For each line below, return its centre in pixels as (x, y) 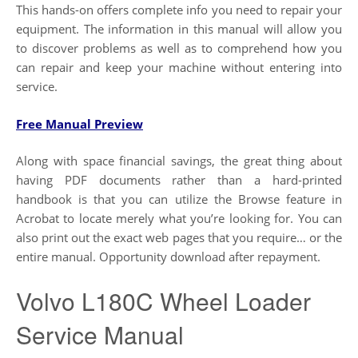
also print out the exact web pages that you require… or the (179, 238)
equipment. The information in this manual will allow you (179, 29)
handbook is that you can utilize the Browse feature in (179, 199)
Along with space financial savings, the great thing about (179, 161)
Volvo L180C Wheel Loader (163, 300)
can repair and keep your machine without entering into (179, 68)
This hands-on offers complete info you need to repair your (179, 10)
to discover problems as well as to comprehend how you (179, 48)
